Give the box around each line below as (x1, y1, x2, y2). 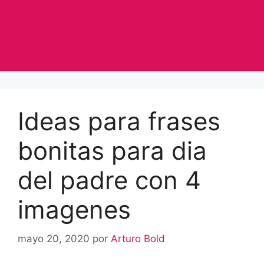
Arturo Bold (111, 232, 165, 245)
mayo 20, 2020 (18, 232, 90, 245)
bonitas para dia (18, 136, 207, 166)
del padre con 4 (18, 165, 201, 196)
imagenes (18, 194, 131, 225)
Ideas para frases (18, 106, 220, 137)
